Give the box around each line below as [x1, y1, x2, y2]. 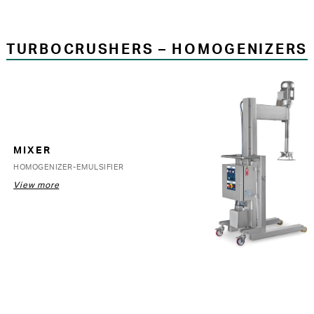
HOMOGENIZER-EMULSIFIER [13, 161, 124, 172]
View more [13, 179, 60, 191]
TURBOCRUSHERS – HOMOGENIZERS [6, 39, 308, 57]
